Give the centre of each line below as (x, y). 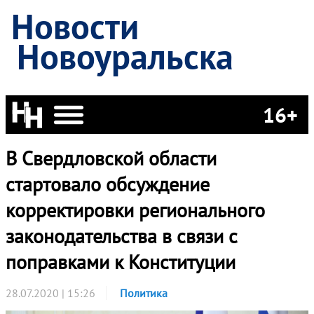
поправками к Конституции (121, 262)
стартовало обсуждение (108, 184)
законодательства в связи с (122, 236)
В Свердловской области (111, 158)
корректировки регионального (135, 210)
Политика (144, 293)
